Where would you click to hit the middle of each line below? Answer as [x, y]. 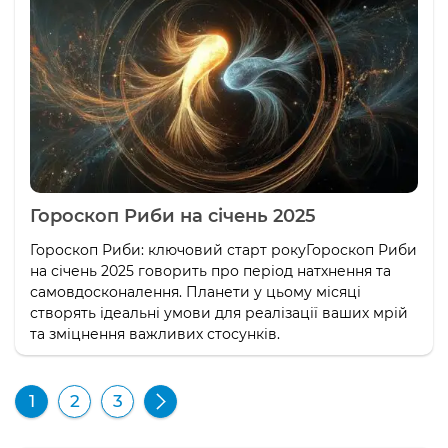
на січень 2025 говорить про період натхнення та [210, 271]
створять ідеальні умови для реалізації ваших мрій [219, 313]
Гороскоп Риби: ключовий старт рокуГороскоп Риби [223, 250]
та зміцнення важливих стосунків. [155, 334]
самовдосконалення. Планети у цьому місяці [195, 292]
